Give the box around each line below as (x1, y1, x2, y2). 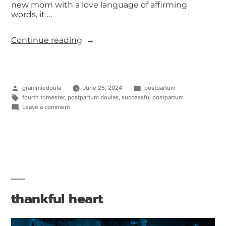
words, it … (11, 10, 52, 20)
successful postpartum (121, 94, 184, 101)
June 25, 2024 (83, 84, 123, 92)
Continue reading (11, 35, 82, 45)
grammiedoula (22, 84, 61, 92)
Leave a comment (22, 103, 70, 111)
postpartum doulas (67, 94, 119, 101)
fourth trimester (22, 94, 65, 101)
